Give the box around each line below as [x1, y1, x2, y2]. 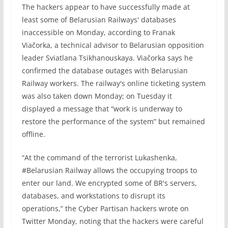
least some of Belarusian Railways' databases [21, 15, 176, 24]
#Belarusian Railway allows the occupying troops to [21, 165, 197, 175]
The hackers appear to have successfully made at [21, 2, 190, 12]
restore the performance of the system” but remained [21, 117, 205, 126]
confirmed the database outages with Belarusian [21, 66, 188, 75]
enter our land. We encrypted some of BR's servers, [21, 178, 197, 188]
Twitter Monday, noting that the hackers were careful [21, 216, 204, 226]
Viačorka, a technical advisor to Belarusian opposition [21, 40, 204, 50]
